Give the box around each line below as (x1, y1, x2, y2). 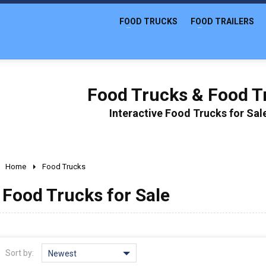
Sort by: (5, 248, 34, 258)
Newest (48, 249, 77, 258)
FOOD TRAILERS (191, 17, 254, 26)
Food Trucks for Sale (2, 185, 170, 205)
